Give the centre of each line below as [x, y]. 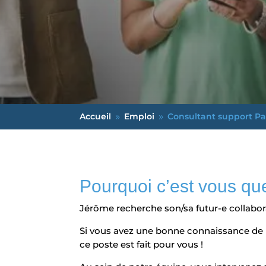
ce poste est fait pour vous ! [142, 245]
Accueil [96, 117]
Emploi [140, 117]
